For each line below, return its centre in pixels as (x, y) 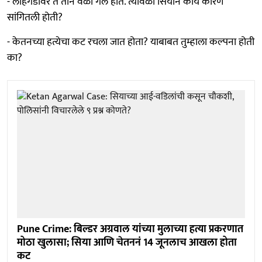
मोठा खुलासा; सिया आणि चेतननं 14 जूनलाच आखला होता (127, 243)
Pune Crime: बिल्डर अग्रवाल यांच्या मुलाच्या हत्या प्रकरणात (130, 230)
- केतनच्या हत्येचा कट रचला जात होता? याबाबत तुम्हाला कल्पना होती (131, 42)
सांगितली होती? (35, 18)
